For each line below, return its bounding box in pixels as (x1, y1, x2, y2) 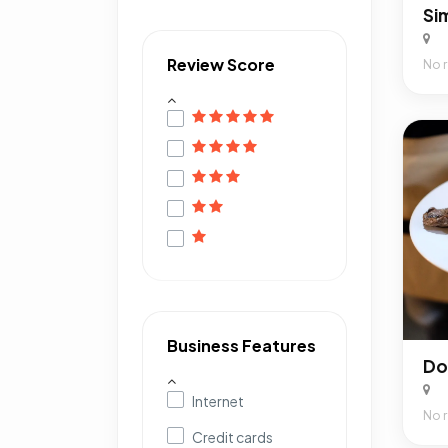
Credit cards (192, 428, 273, 446)
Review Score (167, 54, 275, 75)
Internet (192, 392, 244, 410)
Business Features (167, 335, 316, 356)
